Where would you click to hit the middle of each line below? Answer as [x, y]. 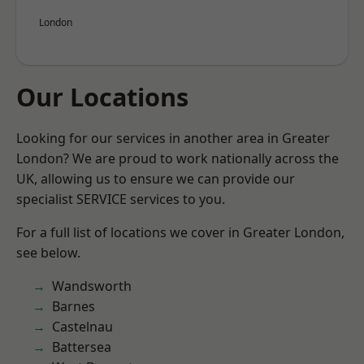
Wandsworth [92, 286]
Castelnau [82, 327]
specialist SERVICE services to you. [121, 199]
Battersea [82, 347]
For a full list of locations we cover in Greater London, [180, 232]
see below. [48, 253]
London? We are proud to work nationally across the [178, 158]
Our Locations [102, 97]
